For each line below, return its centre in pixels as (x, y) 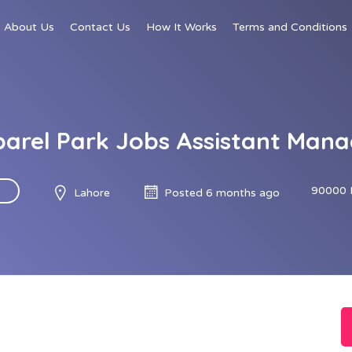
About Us (29, 27)
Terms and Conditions (290, 27)
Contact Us (100, 27)
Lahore (92, 192)
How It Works (181, 27)
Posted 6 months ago (222, 192)
